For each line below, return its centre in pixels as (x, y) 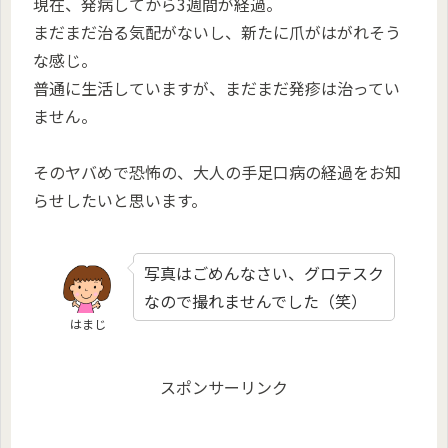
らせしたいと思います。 (120, 200)
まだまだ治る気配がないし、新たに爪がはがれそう (217, 31)
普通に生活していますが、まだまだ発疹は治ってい (216, 87)
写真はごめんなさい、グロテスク (264, 273)
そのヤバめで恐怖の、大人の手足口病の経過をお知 (217, 172)
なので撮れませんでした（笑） (255, 301)
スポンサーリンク (224, 386)
